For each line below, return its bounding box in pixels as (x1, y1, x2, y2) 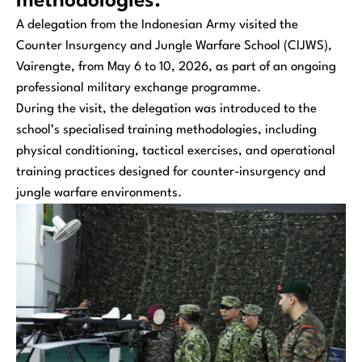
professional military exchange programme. (16, 81, 261, 95)
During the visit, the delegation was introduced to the (16, 102, 317, 116)
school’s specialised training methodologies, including (16, 123, 317, 137)
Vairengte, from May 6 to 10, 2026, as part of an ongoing (16, 60, 336, 74)
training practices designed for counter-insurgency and (16, 165, 326, 179)
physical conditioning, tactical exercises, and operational (16, 144, 335, 158)
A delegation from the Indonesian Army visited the (16, 18, 298, 32)
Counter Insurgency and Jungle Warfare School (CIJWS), (16, 39, 332, 53)
